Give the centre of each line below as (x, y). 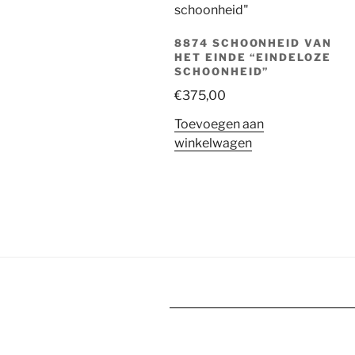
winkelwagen (213, 143)
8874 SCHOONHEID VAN (254, 42)
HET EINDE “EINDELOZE (253, 57)
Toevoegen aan (219, 124)
